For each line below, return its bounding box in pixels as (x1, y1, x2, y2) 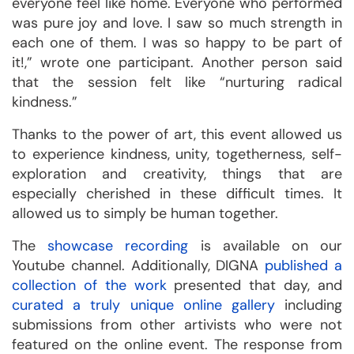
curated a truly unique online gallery (12, 296, 275, 314)
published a (265, 256, 343, 275)
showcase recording (47, 236, 189, 255)
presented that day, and (166, 276, 343, 295)
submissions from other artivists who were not (12, 315, 342, 334)
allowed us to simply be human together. (12, 204, 278, 223)
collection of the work (12, 276, 167, 295)
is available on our (188, 236, 343, 255)
